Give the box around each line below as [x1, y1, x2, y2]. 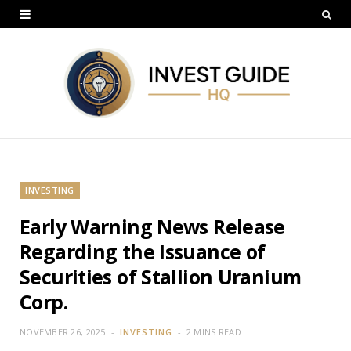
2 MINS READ [186, 325, 241, 338]
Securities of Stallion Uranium [20, 262, 302, 290]
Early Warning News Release [20, 212, 285, 240]
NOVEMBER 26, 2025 [20, 325, 106, 338]
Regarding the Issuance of [20, 237, 266, 265]
